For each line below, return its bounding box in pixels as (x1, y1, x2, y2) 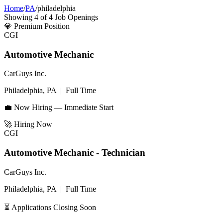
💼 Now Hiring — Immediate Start (4, 103, 113, 112)
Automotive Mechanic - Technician (4, 147, 145, 158)
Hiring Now (14, 120, 52, 129)
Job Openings (53, 13, 98, 21)
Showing (4, 13, 34, 21)
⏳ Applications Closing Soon (4, 203, 96, 212)
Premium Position (14, 22, 70, 30)
